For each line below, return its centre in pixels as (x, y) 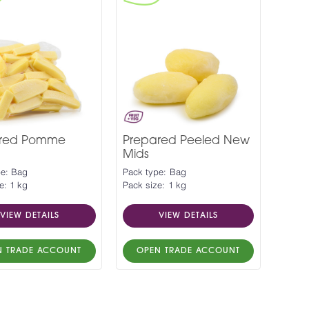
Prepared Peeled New (186, 141)
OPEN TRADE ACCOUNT (188, 251)
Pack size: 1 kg (154, 186)
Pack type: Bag (154, 173)
